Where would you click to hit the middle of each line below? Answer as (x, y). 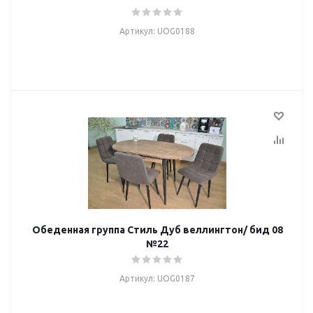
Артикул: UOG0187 (157, 278)
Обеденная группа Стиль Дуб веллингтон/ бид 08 (157, 230)
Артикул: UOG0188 (157, 31)
